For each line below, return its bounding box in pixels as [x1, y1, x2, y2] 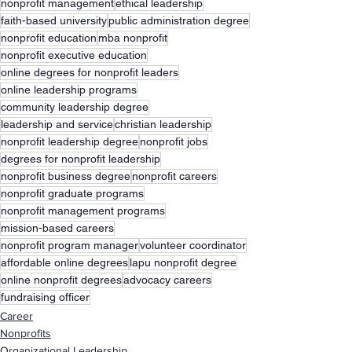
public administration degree [108, 14, 249, 27]
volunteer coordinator [140, 239, 246, 252]
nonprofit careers [132, 170, 217, 183]
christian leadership [115, 118, 211, 131]
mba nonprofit [98, 31, 167, 45]
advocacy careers [123, 273, 211, 287]
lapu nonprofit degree [130, 256, 236, 269]
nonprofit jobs [140, 135, 207, 148]
